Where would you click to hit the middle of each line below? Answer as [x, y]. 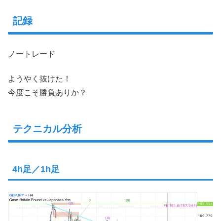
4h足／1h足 [36, 169]
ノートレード [32, 54]
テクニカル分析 [47, 129]
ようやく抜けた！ [39, 78]
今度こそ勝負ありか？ [47, 92]
